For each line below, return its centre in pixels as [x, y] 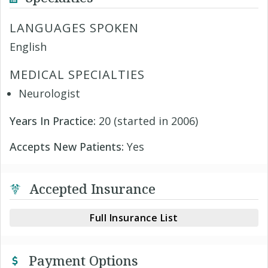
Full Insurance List [134, 218]
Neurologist [49, 93]
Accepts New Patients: [68, 147]
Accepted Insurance [91, 188]
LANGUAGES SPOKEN [74, 28]
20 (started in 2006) [148, 121]
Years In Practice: [54, 121]
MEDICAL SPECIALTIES [77, 74]
